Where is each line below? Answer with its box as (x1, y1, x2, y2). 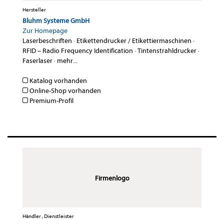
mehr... (57, 56, 77, 65)
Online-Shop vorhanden (28, 86, 101, 95)
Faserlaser (22, 56, 52, 65)
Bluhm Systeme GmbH (22, 16, 89, 25)
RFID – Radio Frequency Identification (22, 46, 133, 55)
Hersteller (22, 6, 46, 13)
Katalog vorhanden (28, 76, 87, 85)
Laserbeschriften (22, 36, 72, 45)
